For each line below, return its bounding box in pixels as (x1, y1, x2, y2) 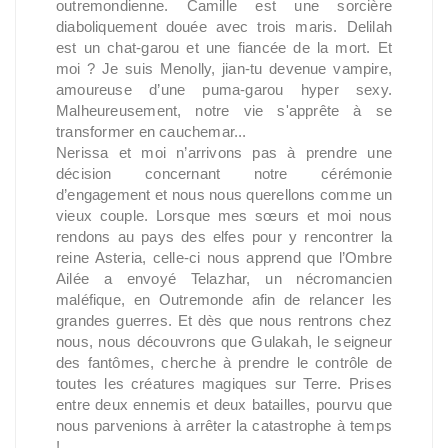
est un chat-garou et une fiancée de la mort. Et (56, 39, 392, 56)
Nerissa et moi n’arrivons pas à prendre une (56, 144, 392, 161)
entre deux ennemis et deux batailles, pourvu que (56, 396, 392, 413)
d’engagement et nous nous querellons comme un (56, 186, 392, 203)
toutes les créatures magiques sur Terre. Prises (56, 375, 392, 392)
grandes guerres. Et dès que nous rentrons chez (56, 312, 392, 329)
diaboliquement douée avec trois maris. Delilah (56, 18, 392, 35)
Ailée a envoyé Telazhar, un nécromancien (56, 270, 392, 287)
